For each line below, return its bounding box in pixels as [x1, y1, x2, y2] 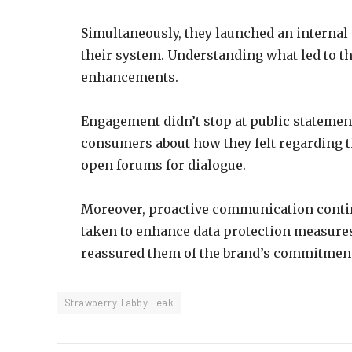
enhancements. [81, 68, 178, 85]
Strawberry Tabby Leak [64, 295, 174, 309]
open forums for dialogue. [81, 156, 246, 173]
